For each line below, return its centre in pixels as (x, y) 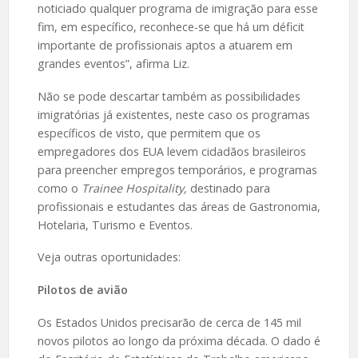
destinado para (230, 188)
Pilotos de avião (82, 290)
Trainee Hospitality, (135, 188)
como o (59, 188)
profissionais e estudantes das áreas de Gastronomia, (179, 206)
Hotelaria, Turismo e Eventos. (115, 225)
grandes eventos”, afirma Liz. (113, 63)
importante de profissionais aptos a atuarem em (165, 45)
